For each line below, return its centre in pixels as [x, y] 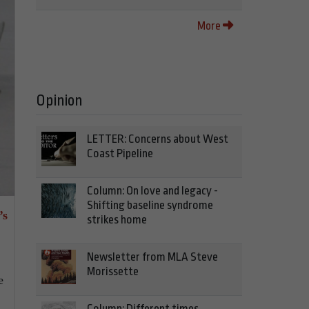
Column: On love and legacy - [152, 191]
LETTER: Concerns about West [158, 139]
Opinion [59, 101]
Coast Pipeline [120, 153]
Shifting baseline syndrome [150, 205]
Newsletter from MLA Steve [152, 257]
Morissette [113, 271]
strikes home [117, 220]
